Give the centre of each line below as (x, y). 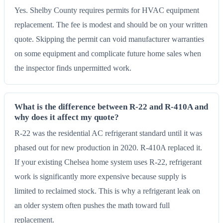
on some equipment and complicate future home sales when (108, 54)
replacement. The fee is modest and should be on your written (111, 25)
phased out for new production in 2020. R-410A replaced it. (108, 147)
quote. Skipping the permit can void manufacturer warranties (109, 39)
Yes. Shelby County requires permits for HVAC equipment (107, 10)
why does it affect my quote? (67, 117)
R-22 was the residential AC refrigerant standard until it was (108, 133)
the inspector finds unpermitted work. (73, 68)
